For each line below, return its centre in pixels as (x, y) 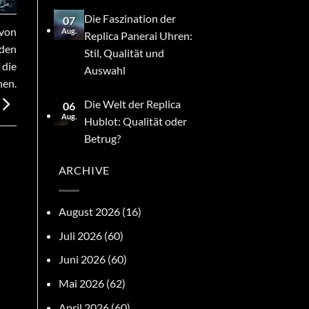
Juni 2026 (82, 259)
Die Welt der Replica (133, 104)
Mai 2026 (81, 283)
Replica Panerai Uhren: (139, 35)
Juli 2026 (80, 235)
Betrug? (103, 139)
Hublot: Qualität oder (136, 121)
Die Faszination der (130, 18)
